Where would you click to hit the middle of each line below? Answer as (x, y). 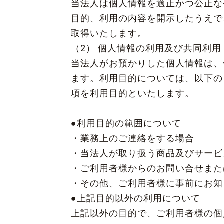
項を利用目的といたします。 (134, 93)
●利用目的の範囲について (127, 123)
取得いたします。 (110, 33)
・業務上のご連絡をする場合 (134, 138)
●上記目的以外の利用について (137, 198)
